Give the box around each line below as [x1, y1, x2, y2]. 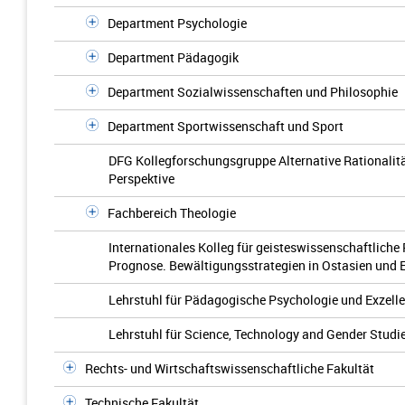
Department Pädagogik [108, 49, 239, 66]
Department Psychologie [108, 14, 247, 32]
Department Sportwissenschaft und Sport [108, 118, 344, 135]
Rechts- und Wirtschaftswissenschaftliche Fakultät [85, 360, 374, 377]
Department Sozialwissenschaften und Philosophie [108, 83, 398, 100]
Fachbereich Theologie [108, 204, 236, 221]
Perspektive [108, 170, 174, 187]
